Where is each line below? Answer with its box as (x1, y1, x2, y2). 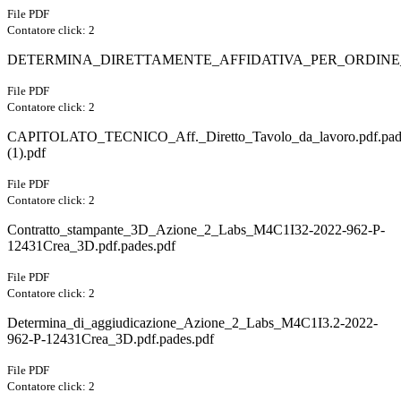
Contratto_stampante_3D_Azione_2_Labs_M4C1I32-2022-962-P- (7, 222, 385, 238)
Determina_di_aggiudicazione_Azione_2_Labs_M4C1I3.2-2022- (7, 315, 378, 331)
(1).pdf (7, 145, 46, 161)
